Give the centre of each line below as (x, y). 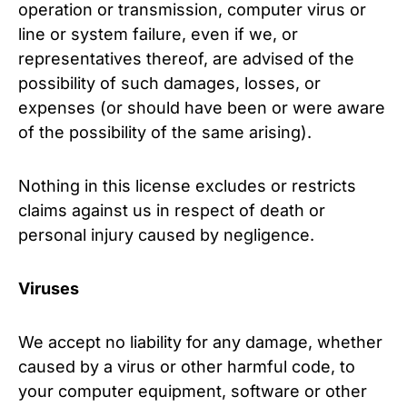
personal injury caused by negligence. (166, 235)
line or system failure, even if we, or (158, 34)
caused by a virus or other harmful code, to (187, 367)
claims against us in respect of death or (172, 210)
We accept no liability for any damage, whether (200, 342)
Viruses (49, 288)
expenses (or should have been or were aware (202, 108)
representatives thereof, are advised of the (186, 59)
